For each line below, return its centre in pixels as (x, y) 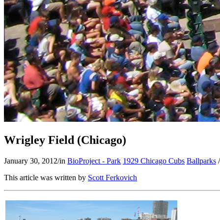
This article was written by (46, 177)
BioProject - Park (94, 161)
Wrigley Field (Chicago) (65, 140)
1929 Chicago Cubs (154, 161)
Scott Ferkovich (112, 177)
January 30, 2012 (31, 161)
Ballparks (201, 161)
